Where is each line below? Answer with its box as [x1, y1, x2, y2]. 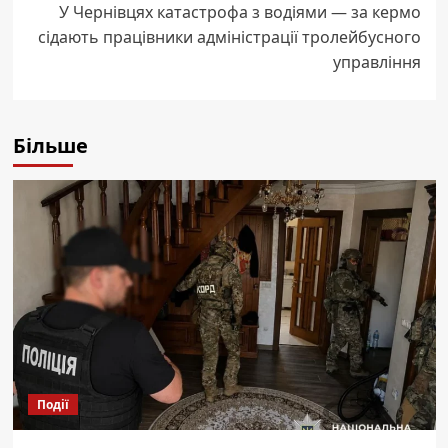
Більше [12, 131, 88, 159]
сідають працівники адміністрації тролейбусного [37, 25, 421, 48]
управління [332, 50, 421, 73]
